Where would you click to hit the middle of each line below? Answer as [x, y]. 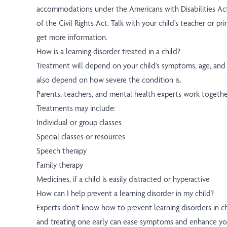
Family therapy [60, 165]
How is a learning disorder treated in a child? [108, 52]
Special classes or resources [81, 137]
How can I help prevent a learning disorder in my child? [125, 194]
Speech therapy [62, 151]
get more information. [72, 37]
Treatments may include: [76, 108]
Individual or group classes [79, 123]
